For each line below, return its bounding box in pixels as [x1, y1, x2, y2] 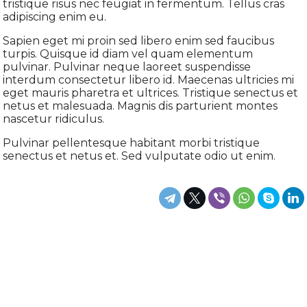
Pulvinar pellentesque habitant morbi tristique [3, 136, 260, 149]
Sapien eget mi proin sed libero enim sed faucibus [3, 34, 275, 47]
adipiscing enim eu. [3, 10, 107, 23]
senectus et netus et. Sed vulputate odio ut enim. [3, 149, 276, 162]
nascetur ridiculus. [3, 112, 105, 125]
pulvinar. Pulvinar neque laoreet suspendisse [3, 60, 251, 73]
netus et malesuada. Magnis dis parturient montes [3, 99, 278, 112]
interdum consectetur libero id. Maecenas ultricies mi [3, 73, 295, 86]
